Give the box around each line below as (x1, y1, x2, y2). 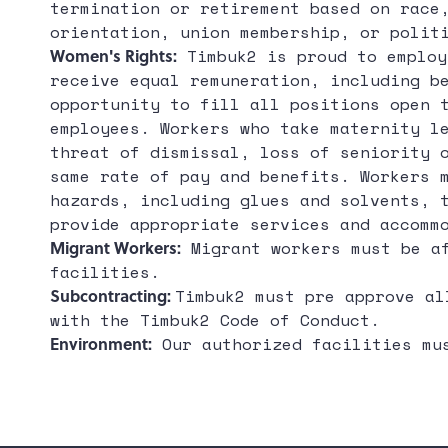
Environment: (50, 332, 152, 355)
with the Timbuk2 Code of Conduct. (50, 308, 380, 332)
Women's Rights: (50, 44, 177, 67)
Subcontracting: (50, 284, 175, 307)
